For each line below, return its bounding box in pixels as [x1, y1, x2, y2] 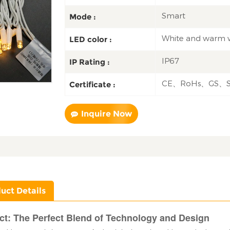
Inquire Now [81, 109, 132, 119]
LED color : [69, 34, 112, 45]
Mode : [69, 12, 96, 22]
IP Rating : [69, 56, 110, 67]
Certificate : [69, 79, 116, 89]
